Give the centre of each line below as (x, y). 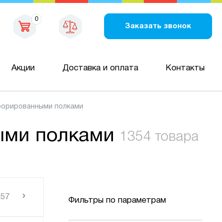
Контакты (185, 68)
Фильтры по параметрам (117, 201)
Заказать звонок (158, 26)
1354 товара (159, 137)
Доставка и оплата (100, 68)
